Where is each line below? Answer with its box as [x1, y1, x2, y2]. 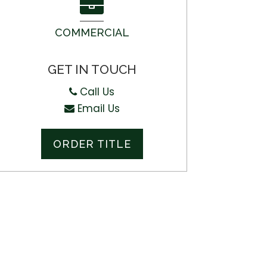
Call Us [77, 85, 115, 99]
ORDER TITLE [52, 138, 131, 150]
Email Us [74, 101, 120, 116]
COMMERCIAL [54, 26, 129, 39]
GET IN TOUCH [47, 62, 136, 77]
